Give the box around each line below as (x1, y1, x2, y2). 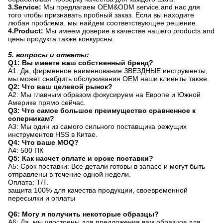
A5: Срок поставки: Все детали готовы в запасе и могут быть (8, 162, 205, 170)
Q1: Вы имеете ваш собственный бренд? (8, 59, 153, 67)
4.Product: (8, 27, 43, 35)
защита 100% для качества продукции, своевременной (8, 186, 188, 194)
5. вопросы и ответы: (8, 51, 89, 59)
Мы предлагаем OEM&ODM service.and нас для (41, 3, 200, 11)
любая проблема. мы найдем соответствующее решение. (8, 19, 198, 27)
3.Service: (8, 3, 41, 11)
